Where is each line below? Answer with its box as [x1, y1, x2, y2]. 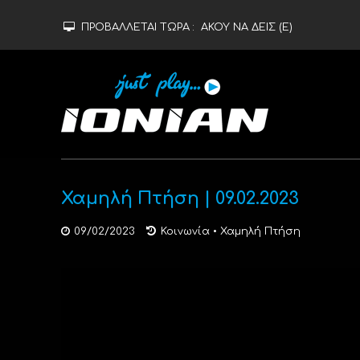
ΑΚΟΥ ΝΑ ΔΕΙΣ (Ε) [200, 22, 292, 33]
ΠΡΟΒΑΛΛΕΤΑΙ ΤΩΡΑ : [80, 22, 198, 33]
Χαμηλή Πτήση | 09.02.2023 [60, 189, 299, 208]
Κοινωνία [160, 226, 210, 237]
